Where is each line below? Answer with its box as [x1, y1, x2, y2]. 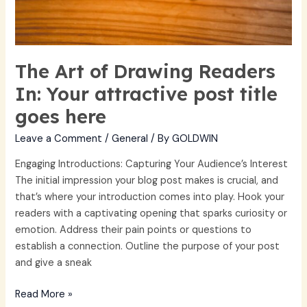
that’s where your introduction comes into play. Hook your [15, 190, 285, 204]
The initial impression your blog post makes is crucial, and [15, 173, 279, 187]
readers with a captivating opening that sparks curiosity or [15, 206, 288, 220]
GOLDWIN [172, 132, 219, 146]
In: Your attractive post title [15, 82, 278, 106]
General [112, 132, 149, 146]
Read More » [15, 287, 73, 301]
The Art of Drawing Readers [15, 59, 276, 83]
